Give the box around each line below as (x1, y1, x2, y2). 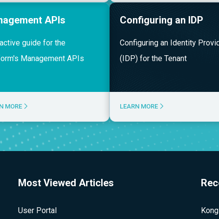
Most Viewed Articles (18, 177, 114, 189)
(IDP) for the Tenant (120, 54, 187, 63)
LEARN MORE (120, 103, 159, 110)
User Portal (18, 206, 57, 215)
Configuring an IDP (120, 14, 203, 26)
